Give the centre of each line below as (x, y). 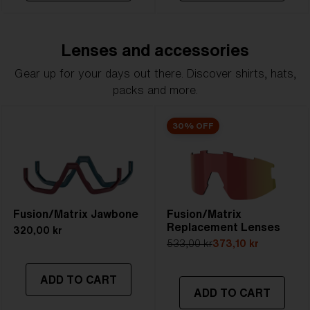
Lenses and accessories (155, 50)
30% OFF (193, 126)
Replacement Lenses (224, 227)
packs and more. (155, 90)
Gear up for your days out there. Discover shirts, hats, (155, 73)
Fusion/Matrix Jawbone (76, 214)
